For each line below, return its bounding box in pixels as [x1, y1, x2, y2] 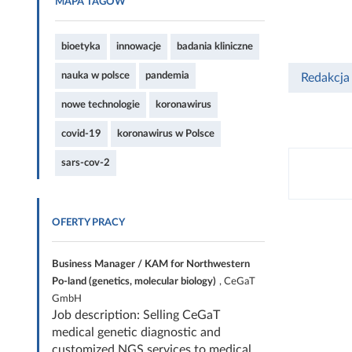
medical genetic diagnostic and [52, 326, 221, 339]
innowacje [116, 42, 161, 51]
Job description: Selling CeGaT [52, 309, 220, 321]
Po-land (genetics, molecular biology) [52, 277, 216, 286]
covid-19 [61, 129, 101, 138]
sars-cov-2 [61, 158, 110, 167]
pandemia [145, 71, 189, 80]
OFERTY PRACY [52, 218, 125, 227]
